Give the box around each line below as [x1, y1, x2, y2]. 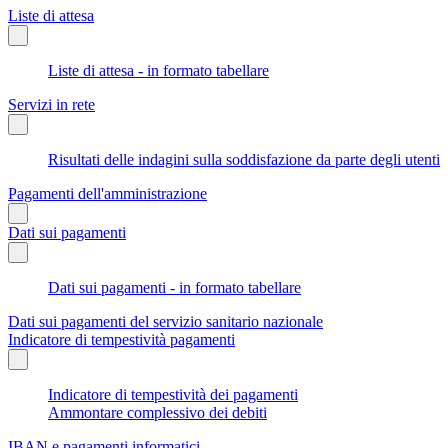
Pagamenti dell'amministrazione [8, 184, 207, 202]
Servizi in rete [8, 95, 95, 113]
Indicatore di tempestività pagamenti [8, 330, 235, 348]
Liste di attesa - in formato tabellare [48, 61, 269, 79]
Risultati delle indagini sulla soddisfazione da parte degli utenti [48, 150, 440, 168]
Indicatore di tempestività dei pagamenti [48, 385, 298, 403]
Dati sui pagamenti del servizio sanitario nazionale [8, 312, 323, 330]
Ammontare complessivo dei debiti [48, 403, 267, 421]
